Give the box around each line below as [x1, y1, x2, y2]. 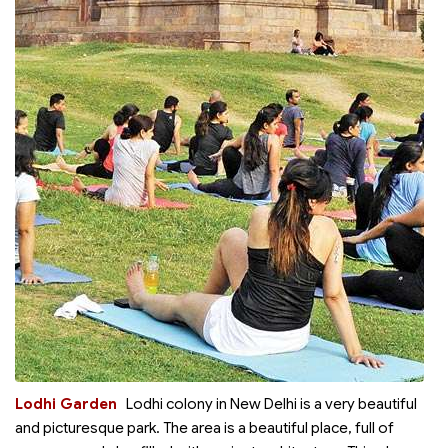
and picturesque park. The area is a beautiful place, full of [15, 419, 394, 437]
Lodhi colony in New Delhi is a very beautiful [126, 395, 417, 413]
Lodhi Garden [15, 395, 117, 413]
